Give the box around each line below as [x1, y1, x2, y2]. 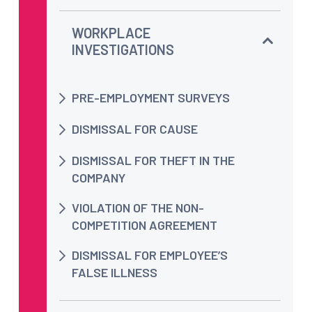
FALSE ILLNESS [72, 264, 157, 280]
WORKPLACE [72, 24, 150, 41]
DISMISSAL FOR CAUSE [72, 120, 198, 136]
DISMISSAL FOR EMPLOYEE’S [72, 247, 228, 263]
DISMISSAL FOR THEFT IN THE [72, 152, 235, 168]
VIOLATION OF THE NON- [72, 199, 204, 215]
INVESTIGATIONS [72, 40, 174, 58]
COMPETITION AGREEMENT [72, 217, 217, 233]
